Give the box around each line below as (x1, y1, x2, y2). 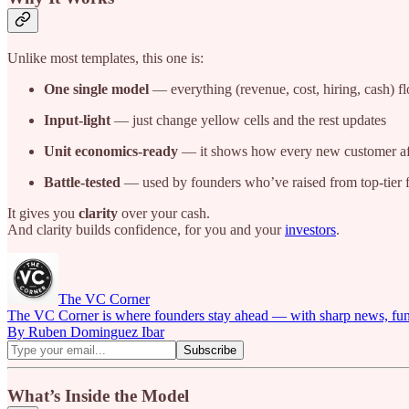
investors (285, 221, 336, 237)
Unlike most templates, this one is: (7, 49, 204, 66)
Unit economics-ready (44, 142, 178, 159)
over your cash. (118, 204, 210, 221)
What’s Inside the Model (7, 385, 189, 405)
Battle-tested (44, 173, 121, 190)
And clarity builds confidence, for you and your (7, 221, 285, 237)
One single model (44, 80, 149, 97)
